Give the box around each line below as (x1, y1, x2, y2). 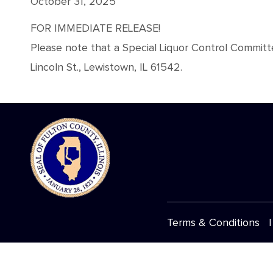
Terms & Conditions (166, 218, 260, 229)
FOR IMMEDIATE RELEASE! (30, 23, 160, 35)
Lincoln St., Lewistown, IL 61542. (30, 62, 182, 74)
